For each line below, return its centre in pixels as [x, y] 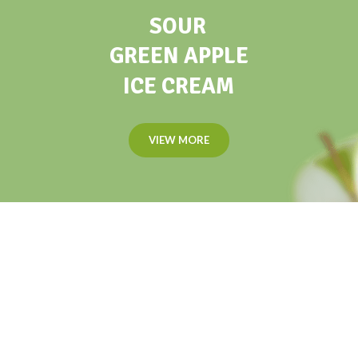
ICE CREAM [179, 86]
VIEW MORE [179, 140]
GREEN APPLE [179, 56]
